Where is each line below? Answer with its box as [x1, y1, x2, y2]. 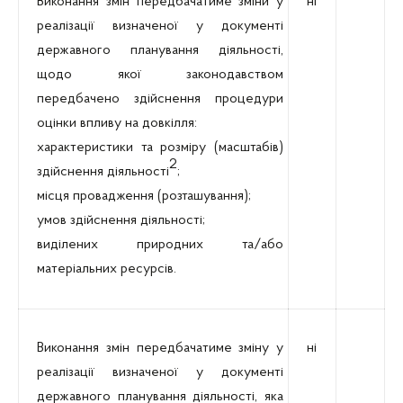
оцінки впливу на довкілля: [37, 116, 197, 130]
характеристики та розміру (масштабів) [37, 140, 283, 155]
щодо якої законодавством [37, 67, 283, 82]
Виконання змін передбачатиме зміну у [37, 341, 283, 355]
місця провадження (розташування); [37, 189, 251, 203]
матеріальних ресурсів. [37, 262, 176, 276]
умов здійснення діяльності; [37, 213, 205, 228]
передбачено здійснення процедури [37, 92, 283, 106]
